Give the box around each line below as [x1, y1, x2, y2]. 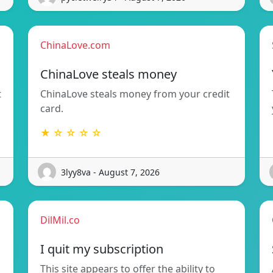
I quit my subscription [40, 241, 163, 258]
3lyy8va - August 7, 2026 [61, 166, 160, 178]
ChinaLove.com [40, 38, 110, 52]
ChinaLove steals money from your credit [40, 87, 230, 101]
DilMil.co [40, 213, 80, 227]
